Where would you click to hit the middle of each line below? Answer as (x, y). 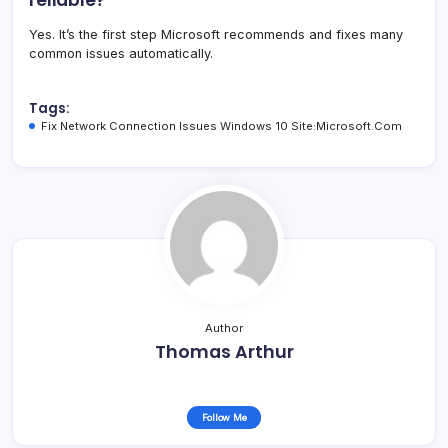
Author (224, 327)
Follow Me (224, 417)
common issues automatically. (121, 53)
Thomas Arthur (224, 351)
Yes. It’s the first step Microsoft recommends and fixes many (216, 34)
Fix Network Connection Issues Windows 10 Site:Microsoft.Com (221, 125)
